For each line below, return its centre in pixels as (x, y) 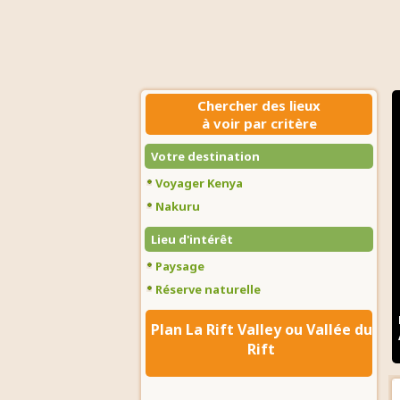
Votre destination (205, 156)
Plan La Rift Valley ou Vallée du (261, 329)
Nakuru (178, 206)
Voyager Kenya (199, 183)
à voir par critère (259, 123)
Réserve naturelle (208, 289)
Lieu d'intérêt (192, 239)
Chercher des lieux (259, 105)
